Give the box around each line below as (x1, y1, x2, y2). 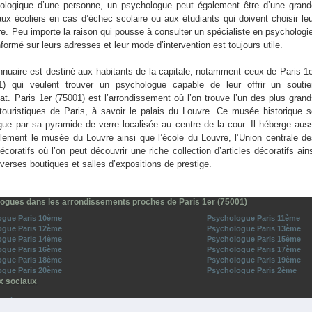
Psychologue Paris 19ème (207, 255, 301, 264)
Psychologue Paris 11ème (207, 213, 300, 222)
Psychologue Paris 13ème (207, 224, 301, 233)
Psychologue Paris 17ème (207, 244, 301, 253)
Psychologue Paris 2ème (207, 265, 297, 274)
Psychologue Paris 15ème (207, 234, 301, 243)
